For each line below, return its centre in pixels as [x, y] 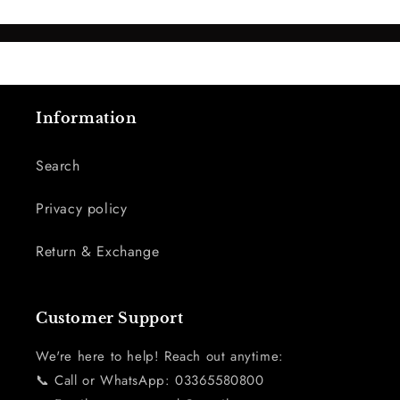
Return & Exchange [98, 251]
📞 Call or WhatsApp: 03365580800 [150, 380]
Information [87, 118]
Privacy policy [82, 208]
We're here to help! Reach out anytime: [160, 356]
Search [58, 166]
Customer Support [110, 318]
